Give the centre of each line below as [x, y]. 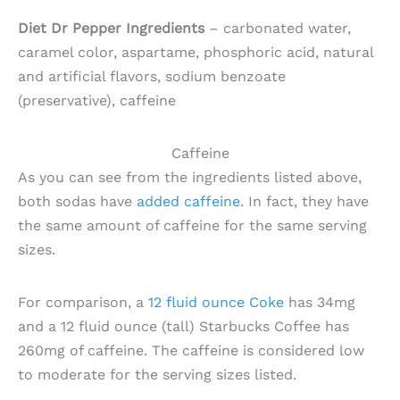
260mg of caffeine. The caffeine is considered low [191, 350]
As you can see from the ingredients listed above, [190, 177]
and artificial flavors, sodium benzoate [152, 76]
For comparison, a [83, 302]
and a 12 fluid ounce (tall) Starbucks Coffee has [183, 326]
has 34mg [322, 302]
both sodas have [77, 201]
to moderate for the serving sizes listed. [157, 374]
